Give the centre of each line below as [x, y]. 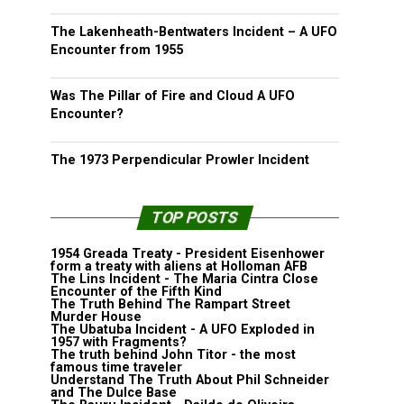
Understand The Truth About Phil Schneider [190, 380]
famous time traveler [116, 367]
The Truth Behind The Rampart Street [170, 304]
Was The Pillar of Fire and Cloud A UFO [173, 96]
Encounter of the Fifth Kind [136, 292]
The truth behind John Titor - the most [173, 355]
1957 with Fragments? [119, 342]
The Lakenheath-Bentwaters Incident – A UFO [194, 32]
